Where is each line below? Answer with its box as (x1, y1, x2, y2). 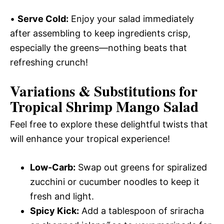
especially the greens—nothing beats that (10, 42, 187, 53)
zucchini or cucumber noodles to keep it (30, 176, 199, 187)
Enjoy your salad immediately (68, 13, 194, 24)
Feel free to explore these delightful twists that (10, 119, 208, 129)
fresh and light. (30, 191, 94, 201)
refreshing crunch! (10, 57, 88, 67)
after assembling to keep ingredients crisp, (10, 28, 190, 38)
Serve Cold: (17, 13, 68, 24)
